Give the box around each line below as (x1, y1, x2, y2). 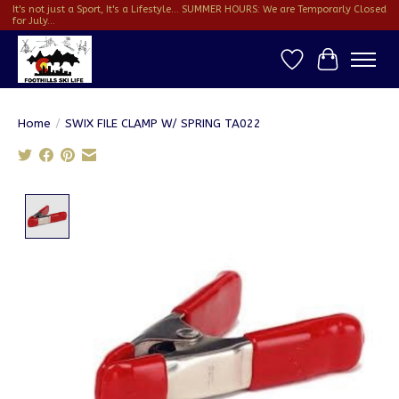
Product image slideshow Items (77, 193, 290, 211)
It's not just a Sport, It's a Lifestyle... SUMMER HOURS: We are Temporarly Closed (12, 4, 387, 16)
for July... (12, 15, 55, 28)
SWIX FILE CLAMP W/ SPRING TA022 (65, 116, 261, 130)
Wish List (291, 59, 350, 77)
